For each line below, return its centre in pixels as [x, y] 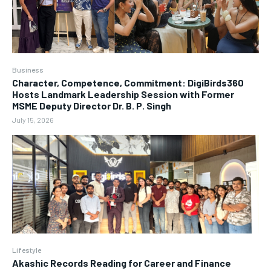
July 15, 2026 [33, 120]
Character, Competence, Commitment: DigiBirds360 [128, 83]
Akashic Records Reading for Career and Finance [122, 263]
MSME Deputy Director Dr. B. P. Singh [92, 106]
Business [28, 70]
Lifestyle [27, 250]
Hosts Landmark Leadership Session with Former [123, 94]
